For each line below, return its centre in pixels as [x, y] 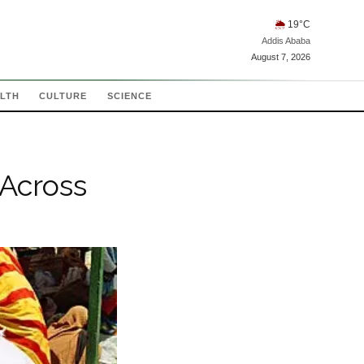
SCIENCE [130, 96]
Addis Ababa [286, 40]
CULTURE [63, 96]
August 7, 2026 [281, 56]
